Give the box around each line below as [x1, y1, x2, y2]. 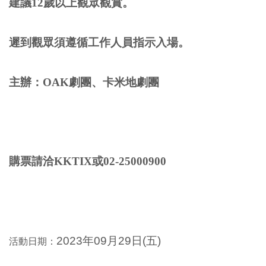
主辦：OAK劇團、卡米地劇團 [9, 75, 159, 88]
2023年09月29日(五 [56, 234, 157, 247]
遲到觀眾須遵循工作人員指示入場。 [9, 36, 189, 49]
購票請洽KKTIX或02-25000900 [9, 155, 166, 168]
